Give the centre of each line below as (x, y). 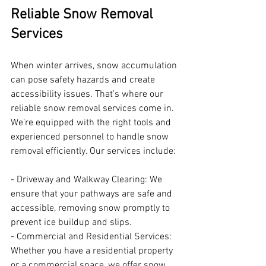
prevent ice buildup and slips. (71, 223)
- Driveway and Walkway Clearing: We (88, 180)
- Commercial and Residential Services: (92, 237)
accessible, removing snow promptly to (91, 209)
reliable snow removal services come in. (94, 109)
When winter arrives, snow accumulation (95, 66)
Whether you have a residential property (93, 251)
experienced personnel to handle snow (91, 137)
